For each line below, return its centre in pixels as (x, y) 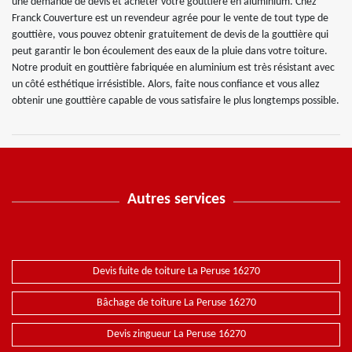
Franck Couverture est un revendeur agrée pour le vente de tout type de (170, 18)
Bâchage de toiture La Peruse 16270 (176, 302)
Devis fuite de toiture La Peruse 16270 (176, 271)
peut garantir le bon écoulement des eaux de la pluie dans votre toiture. (170, 51)
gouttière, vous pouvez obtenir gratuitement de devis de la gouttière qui (170, 35)
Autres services (176, 199)
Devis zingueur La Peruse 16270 (176, 334)
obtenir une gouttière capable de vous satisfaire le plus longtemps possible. (176, 101)
